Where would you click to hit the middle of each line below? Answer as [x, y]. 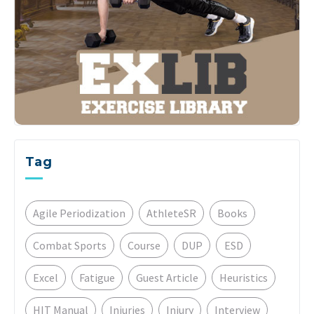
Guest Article [167, 278]
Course [144, 246]
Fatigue [97, 278]
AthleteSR [171, 213]
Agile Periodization [79, 213]
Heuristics [244, 278]
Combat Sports [70, 246]
